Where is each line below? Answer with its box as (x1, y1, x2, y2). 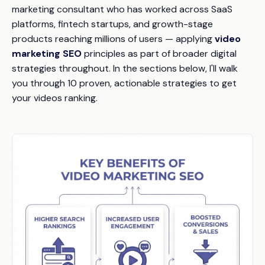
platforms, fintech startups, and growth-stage (12, 18, 213, 31)
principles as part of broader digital (82, 47, 237, 60)
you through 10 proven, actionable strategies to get (12, 77, 237, 90)
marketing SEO (12, 47, 82, 60)
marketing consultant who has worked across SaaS (12, 3, 232, 16)
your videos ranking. (12, 92, 98, 105)
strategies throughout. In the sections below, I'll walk (12, 62, 238, 75)
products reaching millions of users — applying (12, 33, 215, 46)
